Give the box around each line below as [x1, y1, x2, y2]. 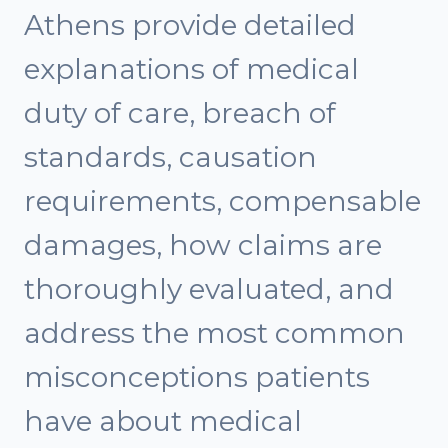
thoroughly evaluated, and [24, 272, 394, 307]
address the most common [24, 316, 405, 351]
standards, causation [24, 140, 317, 175]
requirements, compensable [24, 184, 421, 219]
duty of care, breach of [24, 96, 336, 131]
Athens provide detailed [24, 8, 356, 43]
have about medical [24, 404, 302, 439]
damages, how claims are [24, 228, 382, 263]
